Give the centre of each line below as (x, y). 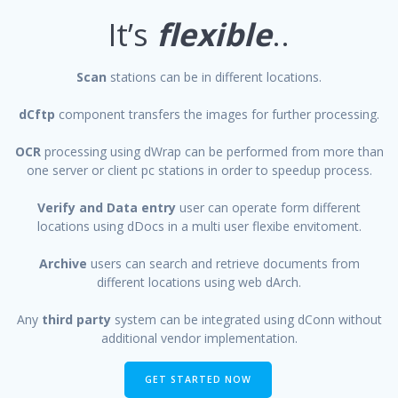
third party (76, 320)
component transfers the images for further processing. (217, 115)
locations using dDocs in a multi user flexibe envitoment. (199, 227)
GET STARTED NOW (198, 379)
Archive (64, 264)
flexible (214, 35)
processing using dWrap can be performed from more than (214, 152)
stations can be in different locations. (216, 77)
